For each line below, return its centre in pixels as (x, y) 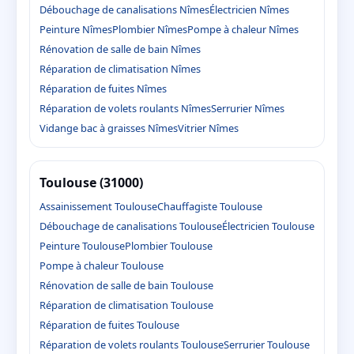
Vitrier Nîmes (208, 128)
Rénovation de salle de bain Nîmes (120, 49)
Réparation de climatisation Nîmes (120, 69)
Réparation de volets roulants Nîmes (125, 109)
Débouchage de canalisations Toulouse (131, 226)
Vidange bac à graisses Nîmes (109, 128)
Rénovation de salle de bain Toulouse (126, 285)
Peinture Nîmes (76, 30)
